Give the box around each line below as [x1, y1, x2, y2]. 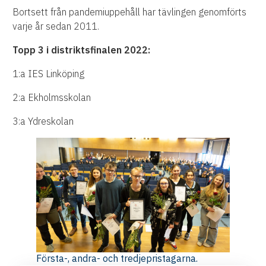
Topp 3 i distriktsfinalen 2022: [12, 44, 151, 56]
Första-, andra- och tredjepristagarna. [36, 252, 198, 265]
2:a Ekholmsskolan [12, 91, 91, 104]
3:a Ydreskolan [12, 115, 74, 128]
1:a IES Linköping [12, 68, 85, 80]
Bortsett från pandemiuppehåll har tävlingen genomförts [12, 6, 247, 18]
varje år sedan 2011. [12, 20, 104, 33]
